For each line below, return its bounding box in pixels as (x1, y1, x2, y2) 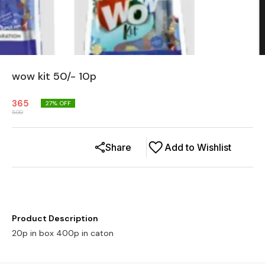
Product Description (12, 213, 98, 224)
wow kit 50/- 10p (12, 69, 96, 83)
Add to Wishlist (164, 141, 231, 153)
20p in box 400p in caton (12, 228, 114, 238)
